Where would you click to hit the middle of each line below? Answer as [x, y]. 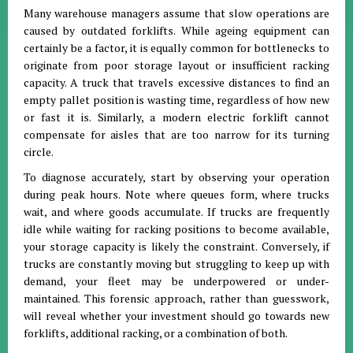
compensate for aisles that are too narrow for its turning [176, 134]
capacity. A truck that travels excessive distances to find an [176, 82]
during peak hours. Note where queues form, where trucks [176, 194]
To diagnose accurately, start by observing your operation [176, 177]
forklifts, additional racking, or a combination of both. [156, 333]
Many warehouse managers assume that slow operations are [176, 13]
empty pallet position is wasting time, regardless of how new [176, 100]
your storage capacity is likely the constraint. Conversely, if [176, 246]
